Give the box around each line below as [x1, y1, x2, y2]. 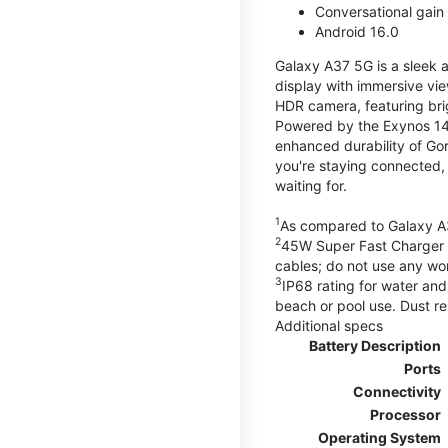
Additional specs [275, 316, 383, 334]
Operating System [318, 428, 441, 446]
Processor [370, 405, 441, 423]
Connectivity [353, 382, 441, 400]
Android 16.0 [315, 22, 399, 40]
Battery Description [309, 336, 441, 354]
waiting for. [275, 176, 347, 194]
